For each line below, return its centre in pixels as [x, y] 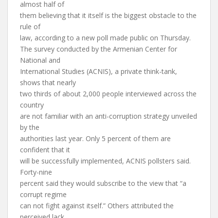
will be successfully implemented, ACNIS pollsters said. [105, 161]
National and [40, 60]
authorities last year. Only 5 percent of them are [95, 138]
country [32, 105]
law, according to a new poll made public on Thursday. [105, 38]
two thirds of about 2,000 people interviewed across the [108, 94]
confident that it [45, 150]
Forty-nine [36, 172]
